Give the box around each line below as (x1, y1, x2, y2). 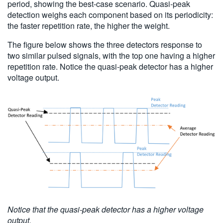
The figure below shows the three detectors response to (7, 38, 202, 50)
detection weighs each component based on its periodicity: (7, 8, 213, 20)
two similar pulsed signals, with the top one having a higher (7, 49, 215, 61)
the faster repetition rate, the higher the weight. (7, 19, 170, 31)
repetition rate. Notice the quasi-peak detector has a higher (7, 60, 213, 72)
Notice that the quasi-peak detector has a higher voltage (7, 204, 204, 216)
